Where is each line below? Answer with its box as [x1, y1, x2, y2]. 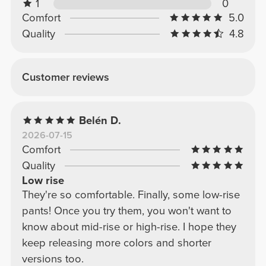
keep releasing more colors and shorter [21, 236, 211, 249]
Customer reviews [21, 70, 109, 84]
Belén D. [79, 113, 122, 127]
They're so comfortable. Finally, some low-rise [21, 188, 240, 201]
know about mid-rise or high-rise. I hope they [21, 220, 236, 233]
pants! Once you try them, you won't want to [21, 204, 232, 217]
